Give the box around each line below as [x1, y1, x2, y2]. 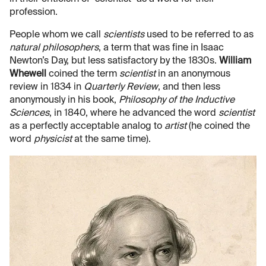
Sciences [9, 109, 49, 119]
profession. [9, 8, 58, 18]
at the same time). [72, 135, 151, 145]
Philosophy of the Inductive [119, 96, 235, 106]
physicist [34, 135, 72, 145]
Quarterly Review [84, 83, 158, 93]
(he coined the [189, 122, 250, 132]
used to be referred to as [144, 30, 254, 40]
